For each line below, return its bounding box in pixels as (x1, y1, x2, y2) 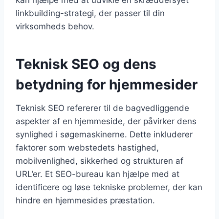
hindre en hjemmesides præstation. (16, 195, 155, 205)
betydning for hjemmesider (16, 76, 197, 93)
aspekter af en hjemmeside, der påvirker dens (16, 116, 197, 126)
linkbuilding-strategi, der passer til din (16, 8, 165, 18)
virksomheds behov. (16, 21, 94, 31)
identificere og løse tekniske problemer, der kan (16, 182, 202, 192)
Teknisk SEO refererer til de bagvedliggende (16, 103, 189, 113)
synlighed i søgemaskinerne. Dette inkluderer (16, 129, 193, 139)
